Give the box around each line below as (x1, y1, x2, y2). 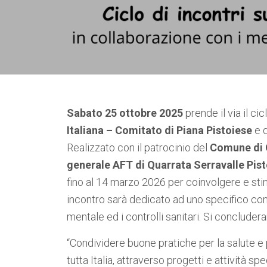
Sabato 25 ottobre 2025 (67, 107, 183, 119)
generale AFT (67, 159, 133, 171)
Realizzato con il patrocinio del (67, 141, 210, 154)
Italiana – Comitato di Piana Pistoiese (67, 124, 252, 136)
